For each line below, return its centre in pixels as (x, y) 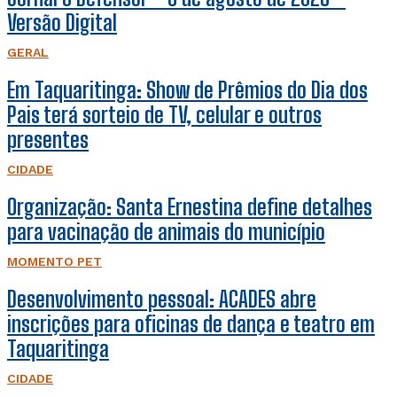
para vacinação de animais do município (166, 232)
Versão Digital (62, 23)
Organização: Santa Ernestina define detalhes (190, 207)
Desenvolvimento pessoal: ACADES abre (162, 300)
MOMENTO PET (54, 262)
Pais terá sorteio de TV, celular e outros (164, 115)
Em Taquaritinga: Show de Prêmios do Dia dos (187, 90)
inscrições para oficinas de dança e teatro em (191, 324)
